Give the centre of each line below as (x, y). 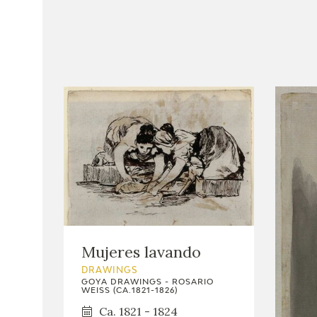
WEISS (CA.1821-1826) (129, 290)
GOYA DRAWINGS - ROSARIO (148, 282)
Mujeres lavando (141, 252)
